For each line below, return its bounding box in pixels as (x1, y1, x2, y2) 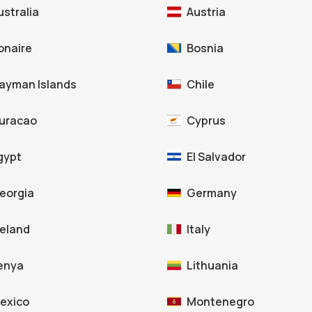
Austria (187, 4, 226, 20)
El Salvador (187, 149, 246, 165)
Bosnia (187, 40, 224, 56)
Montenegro (187, 294, 254, 310)
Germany (187, 185, 237, 201)
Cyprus (187, 113, 226, 129)
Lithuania (187, 258, 238, 274)
